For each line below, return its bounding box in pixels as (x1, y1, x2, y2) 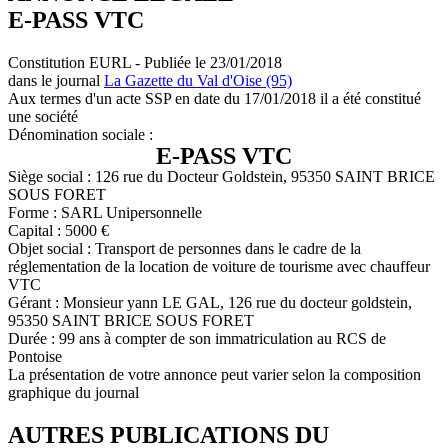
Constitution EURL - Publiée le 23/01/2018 (8, 53, 282, 71)
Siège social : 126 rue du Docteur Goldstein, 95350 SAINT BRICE (8, 167, 435, 185)
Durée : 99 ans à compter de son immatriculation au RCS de (8, 329, 386, 347)
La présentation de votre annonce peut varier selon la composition (8, 365, 421, 383)
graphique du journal (8, 383, 139, 401)
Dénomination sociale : (8, 125, 153, 143)
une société (8, 107, 78, 125)
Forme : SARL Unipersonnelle (8, 203, 202, 221)
